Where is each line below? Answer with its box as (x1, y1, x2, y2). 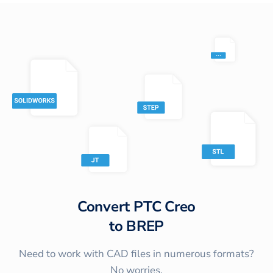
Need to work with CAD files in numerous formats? (19, 246, 254, 261)
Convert (77, 196, 133, 216)
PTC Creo (133, 196, 196, 216)
